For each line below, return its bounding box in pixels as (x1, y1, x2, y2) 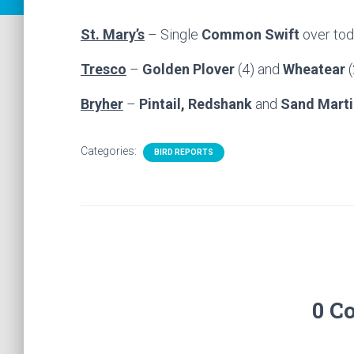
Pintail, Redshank (139, 96, 252, 112)
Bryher (81, 96, 123, 112)
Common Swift (201, 26, 299, 43)
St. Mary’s (81, 26, 145, 43)
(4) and (235, 61, 283, 77)
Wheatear (283, 61, 348, 77)
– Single (145, 26, 201, 43)
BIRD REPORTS (154, 148, 213, 156)
